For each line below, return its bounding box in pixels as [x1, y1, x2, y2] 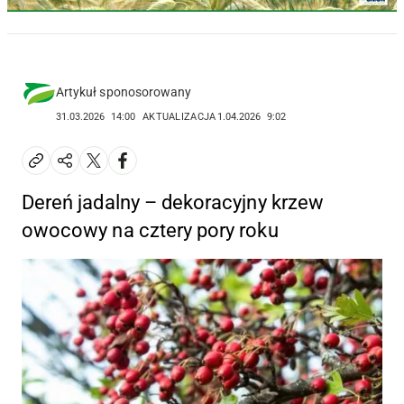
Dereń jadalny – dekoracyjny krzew [22, 190, 324, 214]
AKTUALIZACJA [142, 110, 216, 123]
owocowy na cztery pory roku [22, 218, 279, 242]
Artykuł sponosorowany [56, 84, 192, 99]
